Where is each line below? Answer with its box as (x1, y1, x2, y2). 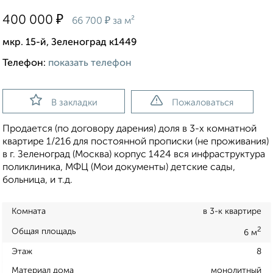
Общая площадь (12, 227, 76, 236)
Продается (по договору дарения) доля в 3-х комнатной (2, 124, 257, 135)
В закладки (51, 98, 97, 108)
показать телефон (48, 58, 132, 69)
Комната (12, 207, 46, 216)
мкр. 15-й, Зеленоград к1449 (2, 38, 137, 48)
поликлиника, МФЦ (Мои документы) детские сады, (2, 163, 235, 173)
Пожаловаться (172, 98, 234, 108)
